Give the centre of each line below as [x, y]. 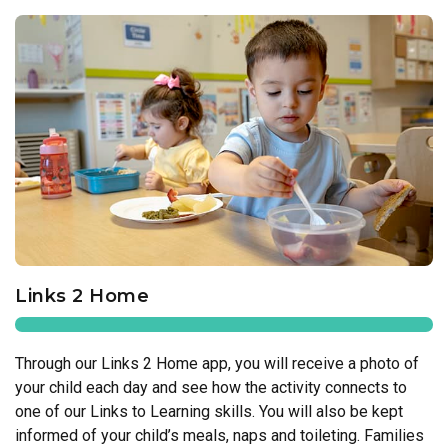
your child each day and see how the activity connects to [211, 387]
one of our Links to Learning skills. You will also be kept [209, 411]
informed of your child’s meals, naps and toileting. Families [219, 435]
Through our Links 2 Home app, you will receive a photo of [217, 363]
